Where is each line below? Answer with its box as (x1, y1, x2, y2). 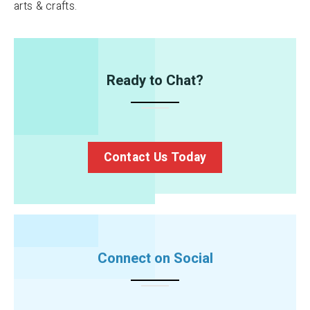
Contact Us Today (103, 148, 207, 166)
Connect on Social (97, 248, 213, 269)
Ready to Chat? (107, 70, 203, 91)
